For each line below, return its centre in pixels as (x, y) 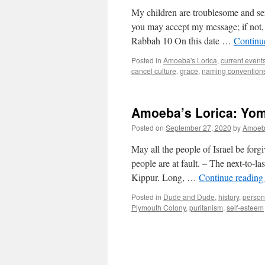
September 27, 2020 (198, 127)
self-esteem (245, 207)
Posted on (148, 127)
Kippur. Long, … (165, 177)
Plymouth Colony (159, 207)
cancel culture (154, 71)
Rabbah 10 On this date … (182, 41)
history (229, 197)
